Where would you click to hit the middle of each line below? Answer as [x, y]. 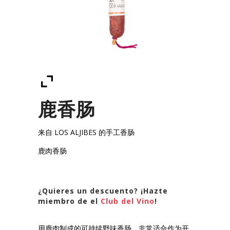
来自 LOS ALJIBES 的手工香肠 [86, 132]
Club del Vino [128, 201]
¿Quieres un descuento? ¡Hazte [103, 191]
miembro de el [69, 201]
